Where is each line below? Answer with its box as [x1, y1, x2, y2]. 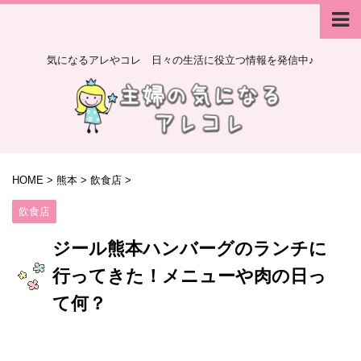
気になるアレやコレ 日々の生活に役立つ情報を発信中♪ [47, 54, 314, 66]
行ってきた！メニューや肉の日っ [52, 265, 326, 286]
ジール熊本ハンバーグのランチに [52, 238, 327, 259]
